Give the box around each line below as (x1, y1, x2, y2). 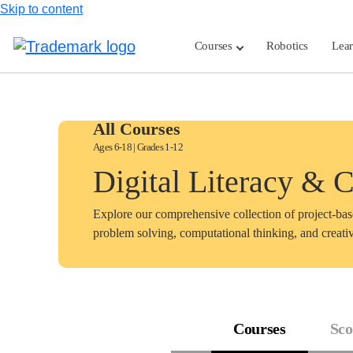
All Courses (93, 119, 180, 139)
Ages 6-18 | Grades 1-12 (93, 141, 183, 153)
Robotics (266, 39, 309, 53)
